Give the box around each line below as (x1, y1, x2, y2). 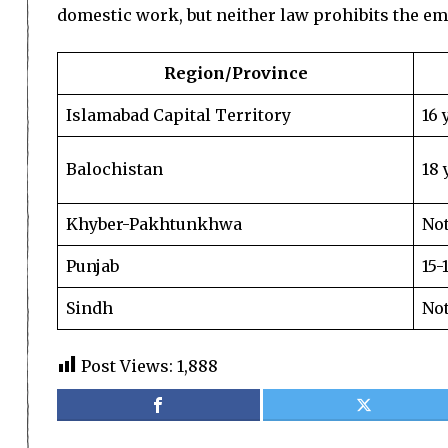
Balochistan (66, 159, 163, 179)
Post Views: (81, 356, 173, 376)
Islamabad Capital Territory (66, 105, 291, 125)
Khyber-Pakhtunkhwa (66, 214, 242, 234)
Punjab (66, 256, 119, 276)
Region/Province (163, 63, 308, 83)
